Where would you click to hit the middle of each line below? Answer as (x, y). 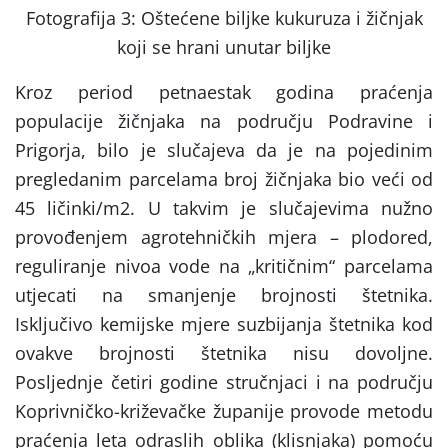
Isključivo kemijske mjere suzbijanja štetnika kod (224, 324)
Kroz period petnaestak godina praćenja (224, 92)
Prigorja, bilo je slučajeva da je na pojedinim (224, 150)
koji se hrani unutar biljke (224, 47)
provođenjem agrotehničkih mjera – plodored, (224, 237)
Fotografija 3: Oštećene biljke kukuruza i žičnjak (224, 18)
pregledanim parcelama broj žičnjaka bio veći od (224, 179)
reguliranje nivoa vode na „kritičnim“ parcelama (224, 266)
